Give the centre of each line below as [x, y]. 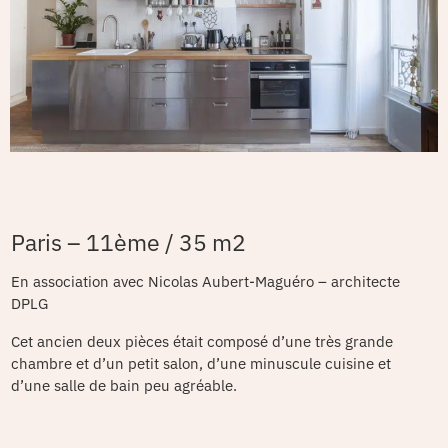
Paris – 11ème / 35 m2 [128, 242]
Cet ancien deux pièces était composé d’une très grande [202, 342]
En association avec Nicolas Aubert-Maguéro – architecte [205, 282]
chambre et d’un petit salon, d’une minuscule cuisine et [201, 364]
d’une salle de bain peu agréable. [124, 386]
